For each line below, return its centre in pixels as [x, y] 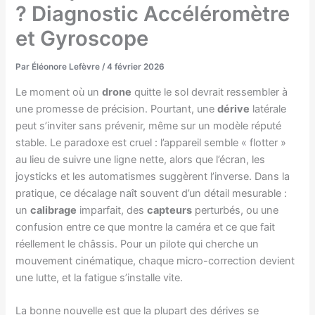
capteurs [170, 210]
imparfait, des [112, 210]
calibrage [54, 210]
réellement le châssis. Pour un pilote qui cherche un [137, 244]
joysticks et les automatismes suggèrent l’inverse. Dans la [153, 176]
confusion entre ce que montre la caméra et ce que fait [146, 227]
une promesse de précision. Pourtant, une [117, 109]
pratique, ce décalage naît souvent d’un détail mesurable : [152, 193]
